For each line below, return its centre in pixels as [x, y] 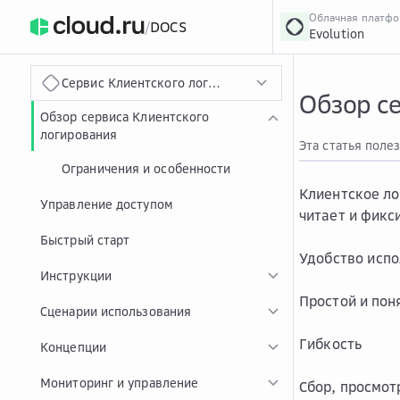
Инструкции [76, 275]
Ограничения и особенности [146, 168]
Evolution [337, 33]
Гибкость [331, 344]
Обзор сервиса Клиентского [125, 117]
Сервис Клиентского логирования [163, 83]
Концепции [73, 347]
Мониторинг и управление [120, 383]
